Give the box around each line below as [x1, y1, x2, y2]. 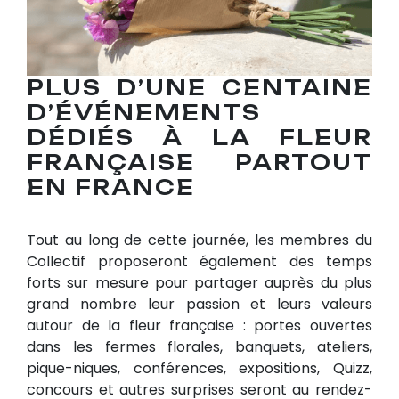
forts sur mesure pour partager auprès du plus [27, 272, 372, 293]
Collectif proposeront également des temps [27, 250, 372, 272]
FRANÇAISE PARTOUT [27, 149, 372, 175]
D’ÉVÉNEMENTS [27, 99, 261, 126]
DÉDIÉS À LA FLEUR [27, 124, 372, 151]
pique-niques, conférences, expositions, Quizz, [27, 357, 372, 379]
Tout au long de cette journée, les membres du [27, 229, 372, 250]
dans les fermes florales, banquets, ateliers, [27, 336, 372, 357]
